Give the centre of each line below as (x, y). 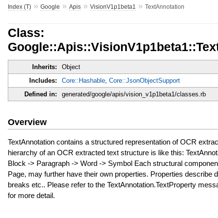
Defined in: (40, 94)
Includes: (43, 81)
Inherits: (44, 67)
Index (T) (19, 7)
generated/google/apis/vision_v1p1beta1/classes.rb (134, 94)
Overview (27, 122)
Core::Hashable (83, 81)
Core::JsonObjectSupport (144, 81)
